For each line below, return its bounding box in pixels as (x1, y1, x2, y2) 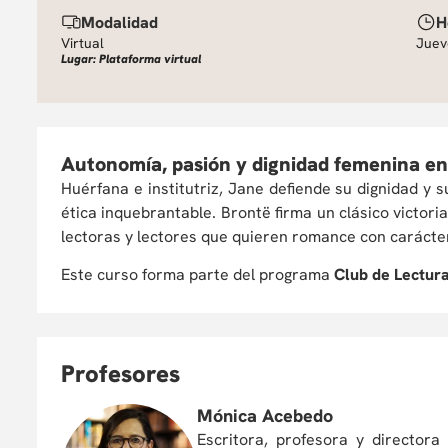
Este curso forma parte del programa (61, 264, 330, 285)
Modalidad (81, 12, 158, 33)
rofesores (75, 358, 180, 389)
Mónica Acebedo (197, 404, 333, 427)
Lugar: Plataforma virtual (61, 51, 201, 67)
